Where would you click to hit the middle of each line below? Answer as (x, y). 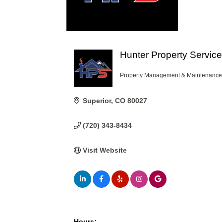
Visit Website (105, 150)
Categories (138, 80)
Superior (97, 101)
